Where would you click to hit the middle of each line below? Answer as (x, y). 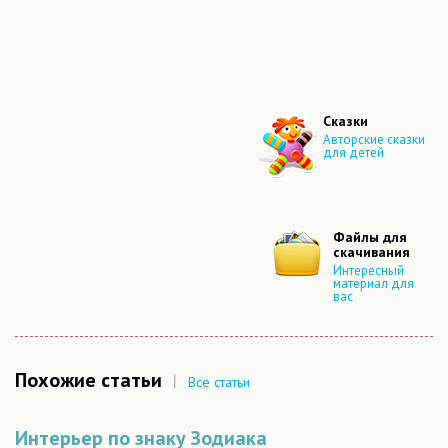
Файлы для (370, 237)
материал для (373, 284)
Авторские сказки (374, 140)
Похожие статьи (88, 380)
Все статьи (219, 381)
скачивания (371, 252)
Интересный (368, 271)
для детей (353, 153)
